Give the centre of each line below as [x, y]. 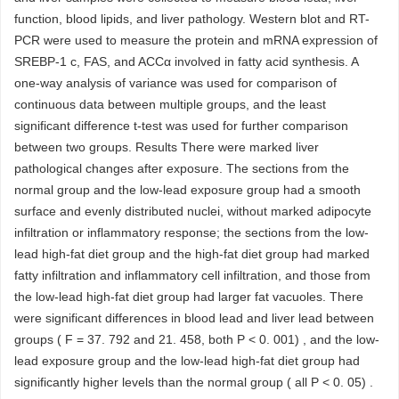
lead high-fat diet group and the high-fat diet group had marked [192, 254]
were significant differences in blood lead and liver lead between [194, 318]
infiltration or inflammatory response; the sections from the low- [191, 233]
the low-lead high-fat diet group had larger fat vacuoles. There [189, 297]
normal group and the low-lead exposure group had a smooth [187, 190]
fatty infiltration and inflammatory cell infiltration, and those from [192, 276]
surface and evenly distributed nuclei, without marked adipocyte [193, 212]
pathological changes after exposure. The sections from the [182, 169]
